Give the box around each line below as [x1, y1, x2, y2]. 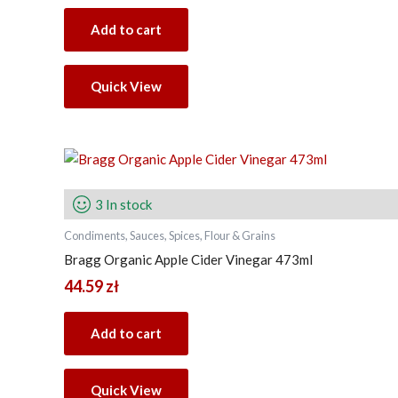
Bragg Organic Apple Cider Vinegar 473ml [64, 251, 313, 267]
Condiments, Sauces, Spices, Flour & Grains [64, 228, 275, 243]
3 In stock [95, 196, 152, 213]
